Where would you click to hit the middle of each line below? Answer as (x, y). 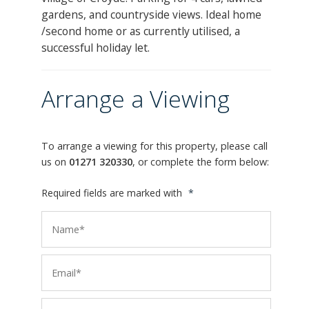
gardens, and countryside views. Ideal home (151, 14)
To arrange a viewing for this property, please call (154, 146)
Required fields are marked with (113, 192)
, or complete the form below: (201, 161)
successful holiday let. (96, 47)
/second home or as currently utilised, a (141, 31)
